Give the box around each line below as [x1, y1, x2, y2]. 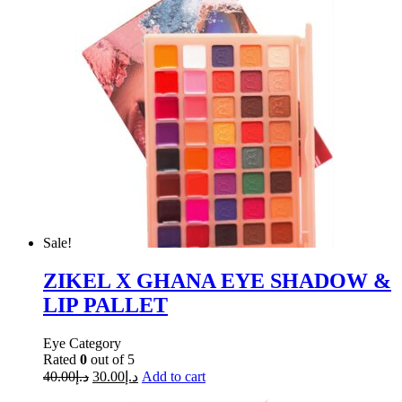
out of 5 [87, 351, 135, 367]
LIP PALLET [43, 293, 168, 317]
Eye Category [43, 335, 121, 351]
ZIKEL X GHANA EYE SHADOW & [43, 268, 391, 293]
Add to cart [142, 368, 205, 384]
